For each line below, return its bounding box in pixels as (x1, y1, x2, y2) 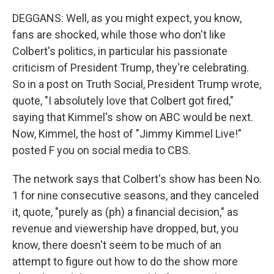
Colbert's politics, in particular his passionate (12, 45, 228, 57)
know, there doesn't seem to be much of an (12, 239, 221, 251)
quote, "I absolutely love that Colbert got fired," (12, 94, 234, 107)
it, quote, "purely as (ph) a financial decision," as (12, 206, 239, 218)
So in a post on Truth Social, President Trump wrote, (12, 78, 261, 91)
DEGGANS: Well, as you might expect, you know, (12, 12, 242, 24)
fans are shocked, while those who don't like (12, 28, 226, 41)
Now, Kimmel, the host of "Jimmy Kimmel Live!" (12, 127, 242, 140)
